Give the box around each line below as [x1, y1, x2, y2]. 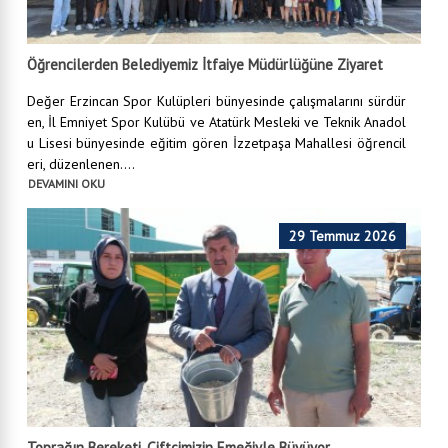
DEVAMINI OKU [28, 176, 105, 192]
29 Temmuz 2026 [289, 227, 396, 246]
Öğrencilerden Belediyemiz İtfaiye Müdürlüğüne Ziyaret [27, 54, 383, 74]
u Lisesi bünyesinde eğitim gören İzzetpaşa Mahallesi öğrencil [27, 133, 406, 152]
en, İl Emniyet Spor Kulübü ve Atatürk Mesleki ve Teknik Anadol [27, 112, 406, 131]
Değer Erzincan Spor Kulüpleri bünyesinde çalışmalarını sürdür [27, 91, 406, 110]
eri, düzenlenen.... [27, 154, 135, 173]
